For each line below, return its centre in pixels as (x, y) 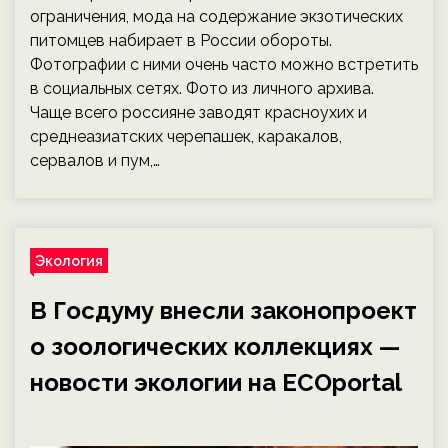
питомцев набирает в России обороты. (181, 40)
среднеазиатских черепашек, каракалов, (186, 136)
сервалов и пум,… (95, 160)
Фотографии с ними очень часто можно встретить (224, 64)
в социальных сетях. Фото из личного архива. (202, 88)
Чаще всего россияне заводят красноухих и (198, 112)
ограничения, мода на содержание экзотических (216, 16)
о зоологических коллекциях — (215, 346)
